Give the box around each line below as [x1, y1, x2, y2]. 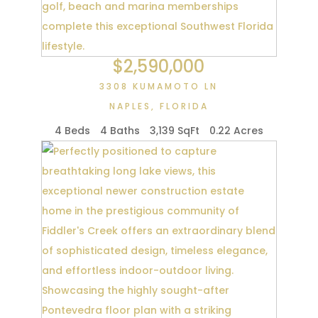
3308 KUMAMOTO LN [99, 79, 219, 92]
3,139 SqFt [149, 123, 199, 138]
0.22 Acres [209, 123, 263, 138]
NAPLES [109, 99, 151, 112]
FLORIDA [159, 99, 209, 112]
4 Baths [99, 123, 140, 138]
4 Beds [54, 123, 90, 138]
